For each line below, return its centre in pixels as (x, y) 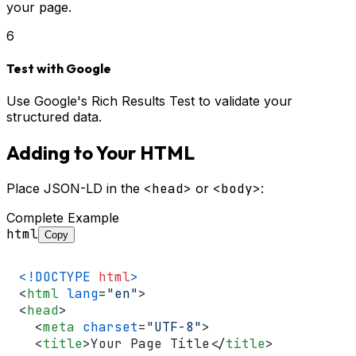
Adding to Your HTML (101, 152)
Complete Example (63, 217)
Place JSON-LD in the (75, 188)
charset (110, 327)
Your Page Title (150, 343)
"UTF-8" (174, 327)
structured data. (54, 117)
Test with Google (59, 68)
